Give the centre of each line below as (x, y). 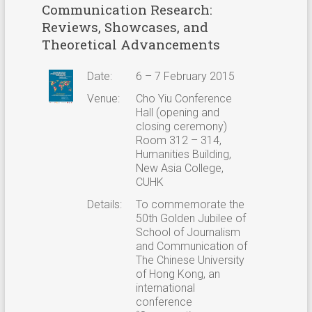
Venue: (103, 98)
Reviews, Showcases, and (125, 26)
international (165, 288)
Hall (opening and (177, 112)
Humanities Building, (183, 154)
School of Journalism (188, 232)
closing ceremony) (181, 126)
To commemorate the (190, 204)
